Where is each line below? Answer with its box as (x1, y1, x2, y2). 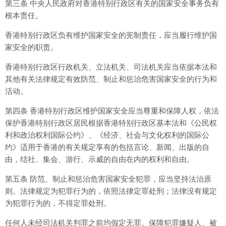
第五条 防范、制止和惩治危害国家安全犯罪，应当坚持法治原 (5, 175, 211, 183)
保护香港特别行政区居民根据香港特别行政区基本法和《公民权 (5, 119, 217, 127)
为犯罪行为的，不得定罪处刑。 (5, 199, 111, 207)
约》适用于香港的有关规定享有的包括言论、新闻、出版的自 (5, 143, 209, 151)
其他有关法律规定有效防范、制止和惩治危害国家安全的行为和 (5, 75, 217, 83)
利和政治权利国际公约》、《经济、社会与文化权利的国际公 (5, 131, 209, 139)
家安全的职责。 (5, 43, 58, 51)
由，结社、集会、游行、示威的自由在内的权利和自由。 (5, 155, 194, 163)
